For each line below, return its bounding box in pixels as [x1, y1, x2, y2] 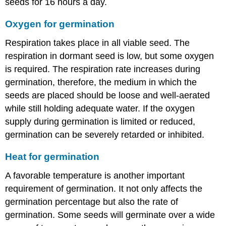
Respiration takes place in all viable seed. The [5, 37, 190, 48]
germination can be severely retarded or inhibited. [5, 129, 205, 140]
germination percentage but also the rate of [5, 196, 179, 207]
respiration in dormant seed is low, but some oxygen [5, 50, 214, 61]
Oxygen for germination [5, 19, 115, 30]
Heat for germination [5, 151, 100, 162]
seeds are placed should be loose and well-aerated [5, 90, 210, 100]
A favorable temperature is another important [5, 170, 185, 181]
